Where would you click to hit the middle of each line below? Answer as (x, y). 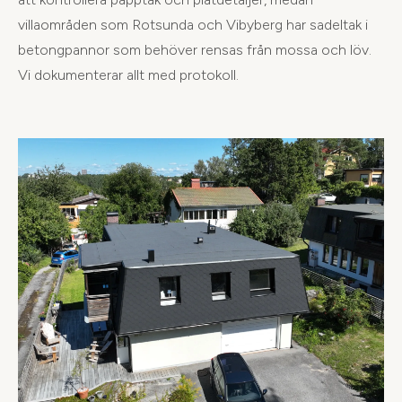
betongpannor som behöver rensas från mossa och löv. (195, 50)
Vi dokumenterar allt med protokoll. (128, 75)
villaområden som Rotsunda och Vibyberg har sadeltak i (193, 25)
